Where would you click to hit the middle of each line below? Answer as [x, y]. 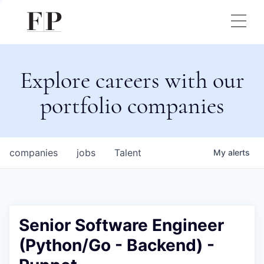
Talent [128, 153]
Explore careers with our [132, 80]
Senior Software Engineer [121, 225]
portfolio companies [132, 105]
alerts [239, 152]
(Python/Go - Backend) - [117, 245]
